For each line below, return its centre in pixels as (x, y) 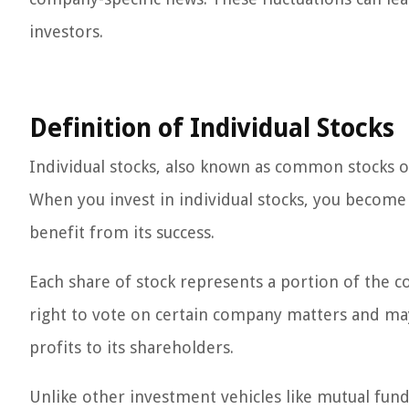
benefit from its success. (122, 232)
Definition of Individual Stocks (212, 128)
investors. (66, 31)
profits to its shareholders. (131, 347)
